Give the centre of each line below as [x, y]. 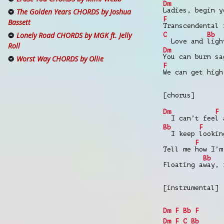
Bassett [19, 22]
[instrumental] [191, 187]
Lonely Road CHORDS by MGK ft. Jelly [74, 35]
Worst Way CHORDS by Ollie [60, 59]
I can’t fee [189, 118]
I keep [181, 133]
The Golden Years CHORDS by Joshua [74, 12]
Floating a [183, 164]
